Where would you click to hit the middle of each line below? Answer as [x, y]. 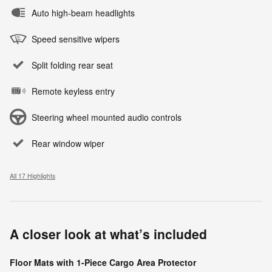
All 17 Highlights [32, 175]
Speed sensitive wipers [76, 39]
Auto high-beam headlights [83, 12]
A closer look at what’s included [108, 233]
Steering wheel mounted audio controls [107, 117]
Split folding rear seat [72, 65]
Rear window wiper [68, 143]
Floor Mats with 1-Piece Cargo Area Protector [103, 262]
